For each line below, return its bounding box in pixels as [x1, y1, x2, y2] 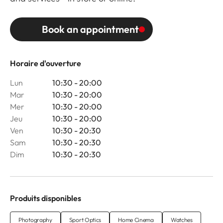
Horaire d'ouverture [10, 58, 81, 69]
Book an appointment [42, 23, 139, 36]
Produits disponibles [10, 193, 81, 204]
